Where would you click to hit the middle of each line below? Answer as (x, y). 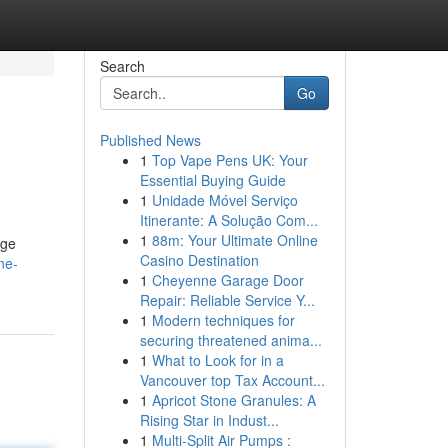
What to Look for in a (217, 360)
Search (122, 66)
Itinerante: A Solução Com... (228, 220)
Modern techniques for (223, 320)
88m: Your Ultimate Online (234, 240)
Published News (150, 140)
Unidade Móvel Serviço (224, 200)
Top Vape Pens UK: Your (229, 160)
